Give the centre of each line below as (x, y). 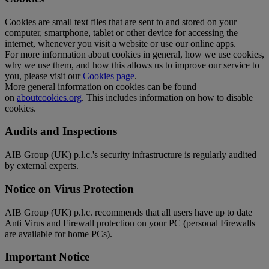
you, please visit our (44, 76)
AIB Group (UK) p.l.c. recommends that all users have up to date (128, 212)
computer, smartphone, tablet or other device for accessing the (121, 32)
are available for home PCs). (59, 234)
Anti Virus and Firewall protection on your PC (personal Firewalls (130, 223)
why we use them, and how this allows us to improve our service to (132, 65)
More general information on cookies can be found (101, 86)
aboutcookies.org (49, 97)
